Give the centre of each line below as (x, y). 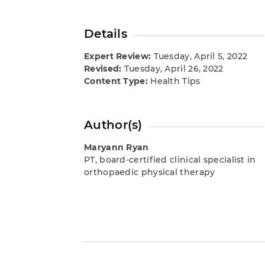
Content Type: (116, 81)
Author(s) (113, 125)
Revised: (103, 68)
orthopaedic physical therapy (150, 172)
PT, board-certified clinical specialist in (170, 159)
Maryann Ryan (117, 147)
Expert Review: (118, 56)
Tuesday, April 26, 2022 (172, 68)
